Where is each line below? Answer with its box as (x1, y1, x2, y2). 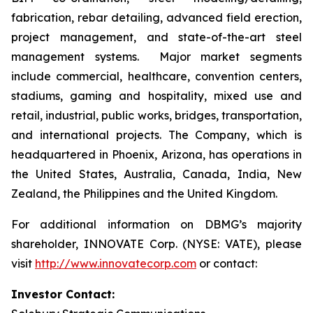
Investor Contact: (11, 287, 115, 301)
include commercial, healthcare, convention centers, (11, 69, 302, 83)
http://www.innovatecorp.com (35, 256, 196, 270)
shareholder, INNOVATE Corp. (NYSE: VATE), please (11, 237, 302, 251)
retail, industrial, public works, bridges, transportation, (11, 108, 302, 122)
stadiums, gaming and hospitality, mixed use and (11, 89, 302, 103)
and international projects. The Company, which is (11, 128, 302, 142)
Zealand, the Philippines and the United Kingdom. (11, 187, 277, 201)
